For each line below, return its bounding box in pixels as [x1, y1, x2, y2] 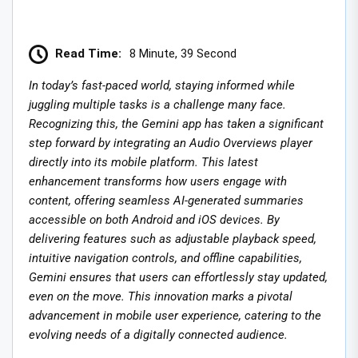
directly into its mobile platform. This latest [29, 154, 258, 169]
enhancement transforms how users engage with [29, 173, 287, 189]
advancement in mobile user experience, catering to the [29, 308, 321, 323]
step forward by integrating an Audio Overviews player [29, 135, 312, 150]
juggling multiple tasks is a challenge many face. [29, 97, 286, 112]
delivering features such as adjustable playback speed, [29, 231, 316, 246]
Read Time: [55, 46, 121, 61]
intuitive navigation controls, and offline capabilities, [29, 250, 302, 265]
